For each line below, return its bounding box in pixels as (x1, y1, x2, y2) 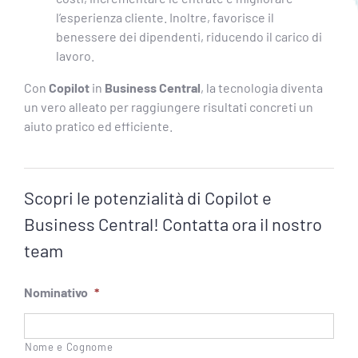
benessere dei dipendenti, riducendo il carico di (55, 28, 322, 44)
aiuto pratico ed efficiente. (23, 117, 173, 133)
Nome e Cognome (24, 340, 113, 353)
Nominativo (23, 284, 88, 300)
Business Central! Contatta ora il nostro (23, 213, 322, 234)
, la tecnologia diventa (200, 79, 323, 95)
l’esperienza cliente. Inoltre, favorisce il (55, 9, 274, 25)
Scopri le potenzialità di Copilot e (23, 186, 272, 208)
